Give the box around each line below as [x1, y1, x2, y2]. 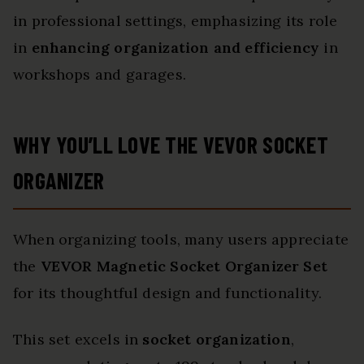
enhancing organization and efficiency [31, 38, 320, 58]
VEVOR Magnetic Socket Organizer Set [40, 257, 328, 276]
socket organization [142, 330, 291, 349]
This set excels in [13, 330, 143, 349]
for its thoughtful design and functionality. [13, 284, 322, 303]
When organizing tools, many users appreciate [13, 230, 349, 249]
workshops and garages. [13, 65, 186, 84]
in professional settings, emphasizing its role [13, 11, 338, 31]
